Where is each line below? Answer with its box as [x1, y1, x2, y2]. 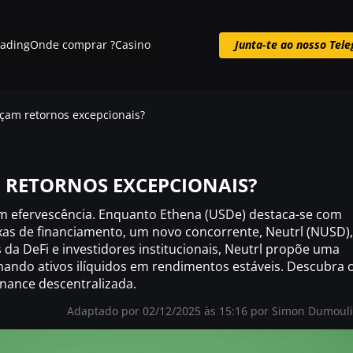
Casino [114, 37, 150, 52]
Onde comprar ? [29, 37, 115, 52]
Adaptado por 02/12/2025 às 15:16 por [67, 303, 272, 318]
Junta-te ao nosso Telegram [104, 78, 249, 93]
